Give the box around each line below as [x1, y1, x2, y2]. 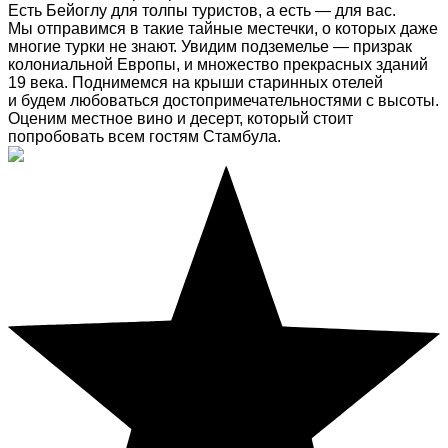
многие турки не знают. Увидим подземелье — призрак [8, 38, 412, 56]
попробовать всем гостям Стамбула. [8, 128, 281, 146]
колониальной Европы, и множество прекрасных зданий [8, 56, 428, 74]
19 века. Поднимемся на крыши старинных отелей [8, 74, 383, 92]
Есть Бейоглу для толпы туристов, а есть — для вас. [8, 2, 396, 20]
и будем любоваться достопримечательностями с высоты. [8, 92, 439, 110]
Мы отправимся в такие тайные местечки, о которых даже [8, 20, 438, 38]
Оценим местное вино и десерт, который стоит [8, 110, 353, 128]
